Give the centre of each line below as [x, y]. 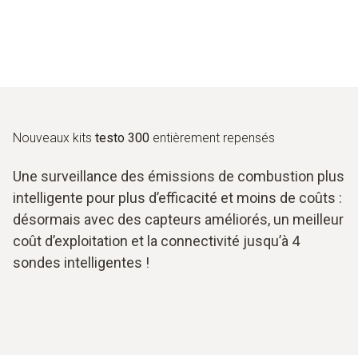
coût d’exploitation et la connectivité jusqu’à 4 [156, 241]
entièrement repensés [212, 137]
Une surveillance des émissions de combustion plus [179, 176]
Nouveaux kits [54, 137]
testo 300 [122, 137]
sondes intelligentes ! [81, 262]
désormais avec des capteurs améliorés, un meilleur [178, 219]
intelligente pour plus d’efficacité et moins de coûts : [177, 197]
